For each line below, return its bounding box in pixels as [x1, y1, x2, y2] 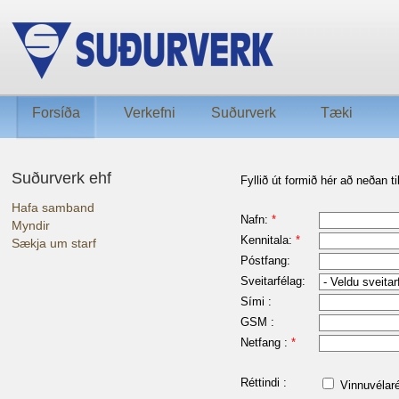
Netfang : [240, 336, 291, 349]
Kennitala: [240, 233, 296, 247]
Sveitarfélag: [240, 274, 305, 288]
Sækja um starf [12, 236, 96, 250]
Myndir [12, 218, 50, 232]
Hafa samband [12, 200, 94, 215]
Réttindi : [240, 376, 287, 389]
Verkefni [124, 105, 175, 120]
